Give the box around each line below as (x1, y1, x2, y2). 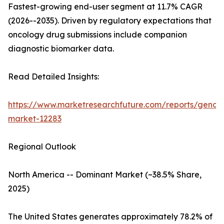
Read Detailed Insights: (8, 71, 99, 82)
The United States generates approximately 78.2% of (8, 211, 212, 222)
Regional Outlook (8, 141, 76, 152)
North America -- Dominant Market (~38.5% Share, (8, 169, 201, 180)
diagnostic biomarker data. (8, 43, 114, 54)
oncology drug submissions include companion (8, 29, 187, 40)
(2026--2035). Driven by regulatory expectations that (8, 15, 211, 26)
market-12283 (8, 113, 61, 124)
